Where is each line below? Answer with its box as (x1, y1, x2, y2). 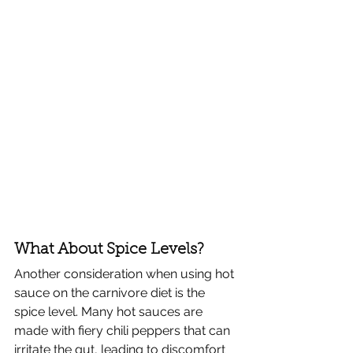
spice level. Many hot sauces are (14, 304, 206, 320)
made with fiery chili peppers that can (14, 323, 233, 339)
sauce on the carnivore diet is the (14, 285, 208, 301)
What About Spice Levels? (14, 242, 204, 258)
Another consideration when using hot (14, 266, 237, 282)
